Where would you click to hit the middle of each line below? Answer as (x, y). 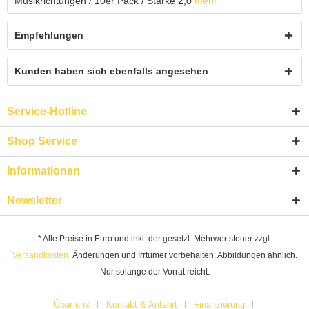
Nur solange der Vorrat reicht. (154, 271)
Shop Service (42, 141)
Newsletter (34, 200)
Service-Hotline (47, 111)
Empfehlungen (49, 35)
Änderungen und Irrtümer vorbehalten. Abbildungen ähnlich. (183, 255)
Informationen (43, 170)
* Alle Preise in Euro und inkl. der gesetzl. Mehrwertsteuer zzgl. (154, 238)
